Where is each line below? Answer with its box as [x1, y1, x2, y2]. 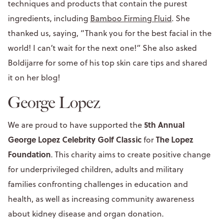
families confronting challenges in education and [8, 178, 188, 189]
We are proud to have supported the [8, 119, 144, 130]
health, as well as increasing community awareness [8, 193, 194, 204]
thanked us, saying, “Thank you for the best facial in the [8, 27, 212, 38]
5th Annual [144, 118, 184, 130]
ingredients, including [8, 12, 90, 24]
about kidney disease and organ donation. [8, 208, 164, 219]
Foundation [8, 148, 51, 160]
